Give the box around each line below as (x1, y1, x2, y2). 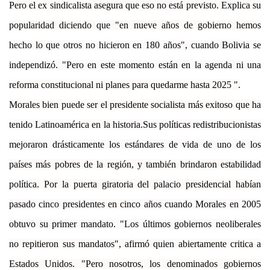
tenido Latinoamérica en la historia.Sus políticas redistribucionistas (9, 119, 261, 130)
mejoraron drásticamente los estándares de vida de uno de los (9, 139, 261, 149)
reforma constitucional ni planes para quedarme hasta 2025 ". (9, 79, 240, 90)
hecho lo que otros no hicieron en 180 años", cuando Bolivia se (9, 39, 261, 50)
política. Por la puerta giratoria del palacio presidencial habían (9, 178, 261, 189)
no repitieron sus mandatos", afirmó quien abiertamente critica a (9, 238, 261, 249)
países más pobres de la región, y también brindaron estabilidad (9, 159, 261, 169)
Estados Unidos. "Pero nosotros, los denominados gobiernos (9, 258, 261, 269)
